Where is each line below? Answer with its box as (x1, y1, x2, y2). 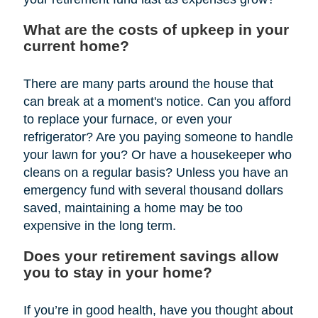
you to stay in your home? (23, 263, 212, 280)
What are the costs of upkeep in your (23, 21, 289, 38)
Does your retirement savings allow (23, 247, 278, 264)
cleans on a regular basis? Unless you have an (23, 165, 288, 180)
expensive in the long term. (23, 218, 176, 233)
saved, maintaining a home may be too (23, 200, 243, 215)
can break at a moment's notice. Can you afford (23, 94, 291, 109)
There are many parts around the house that (23, 76, 273, 91)
